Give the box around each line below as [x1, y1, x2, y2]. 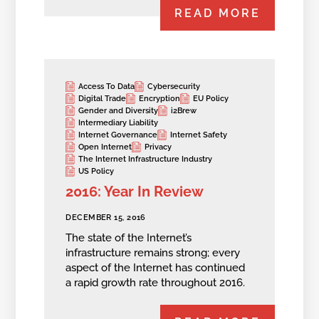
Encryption [139, 94, 181, 104]
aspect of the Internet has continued [66, 261, 246, 274]
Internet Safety [170, 130, 228, 140]
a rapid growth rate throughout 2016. [66, 276, 246, 289]
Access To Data [78, 82, 135, 92]
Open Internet [78, 142, 132, 152]
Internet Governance [78, 130, 158, 140]
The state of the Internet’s [66, 231, 192, 244]
